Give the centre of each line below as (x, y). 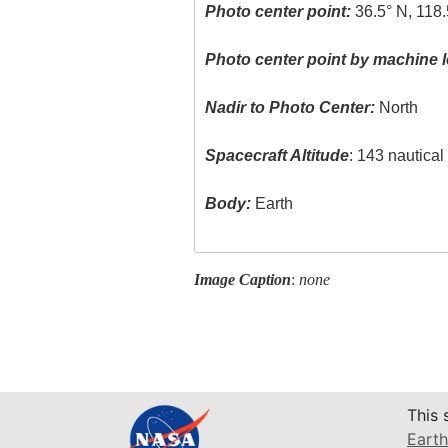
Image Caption (242, 279)
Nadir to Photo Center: (290, 108)
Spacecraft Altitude (277, 156)
